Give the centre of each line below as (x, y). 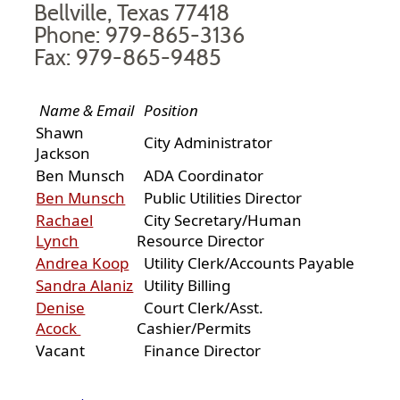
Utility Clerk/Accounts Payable (246, 262)
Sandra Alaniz (85, 285)
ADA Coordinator (200, 175)
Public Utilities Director (221, 197)
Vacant (61, 350)
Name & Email (85, 110)
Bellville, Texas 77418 (132, 13)
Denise (61, 307)
